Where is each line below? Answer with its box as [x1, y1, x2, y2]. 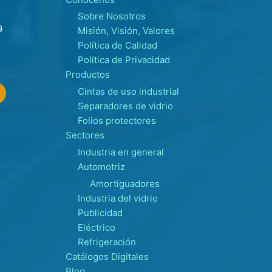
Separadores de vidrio [78, 100, 173, 112]
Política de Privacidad [78, 54, 170, 66]
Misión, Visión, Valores [78, 25, 175, 37]
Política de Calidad [78, 39, 157, 52]
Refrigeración [78, 236, 136, 248]
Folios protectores [78, 115, 156, 127]
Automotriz [78, 160, 125, 172]
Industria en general [78, 146, 164, 158]
